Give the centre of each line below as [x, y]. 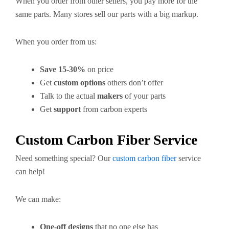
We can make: [38, 199]
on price [99, 70]
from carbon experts [114, 109]
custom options [79, 83]
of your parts [144, 96]
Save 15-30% [63, 70]
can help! [30, 172]
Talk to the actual [68, 96]
